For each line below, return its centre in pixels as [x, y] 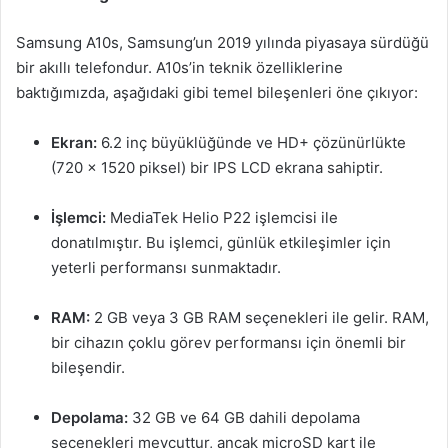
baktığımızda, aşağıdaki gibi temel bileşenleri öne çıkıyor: [217, 92]
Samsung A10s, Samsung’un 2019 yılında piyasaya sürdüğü [222, 42]
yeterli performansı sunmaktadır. [166, 267]
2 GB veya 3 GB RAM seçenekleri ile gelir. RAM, [259, 317]
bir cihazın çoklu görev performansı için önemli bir [228, 342]
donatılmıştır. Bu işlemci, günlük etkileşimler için [221, 242]
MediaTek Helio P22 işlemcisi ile [222, 217]
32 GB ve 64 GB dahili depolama [244, 417]
